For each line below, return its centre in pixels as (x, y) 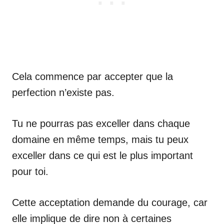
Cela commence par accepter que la (92, 76)
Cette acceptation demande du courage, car (110, 202)
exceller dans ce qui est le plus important (102, 155)
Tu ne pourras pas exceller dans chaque (101, 123)
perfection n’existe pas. (63, 92)
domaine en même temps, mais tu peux (100, 139)
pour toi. (30, 171)
